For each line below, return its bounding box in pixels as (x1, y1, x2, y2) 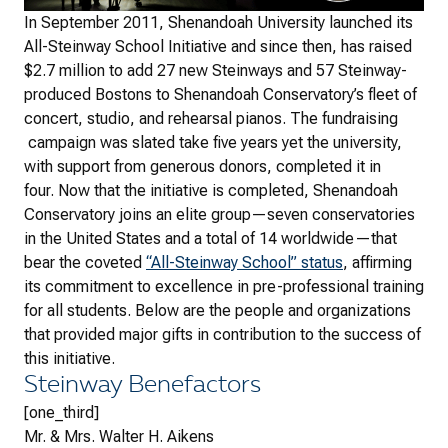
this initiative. (24, 349, 115, 369)
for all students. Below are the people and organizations (24, 301, 411, 321)
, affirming (343, 253, 412, 273)
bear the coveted (24, 253, 146, 273)
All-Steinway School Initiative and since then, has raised (24, 37, 412, 57)
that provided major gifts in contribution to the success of (24, 325, 421, 345)
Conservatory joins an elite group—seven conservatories (24, 205, 415, 225)
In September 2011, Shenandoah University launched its (24, 13, 413, 33)
